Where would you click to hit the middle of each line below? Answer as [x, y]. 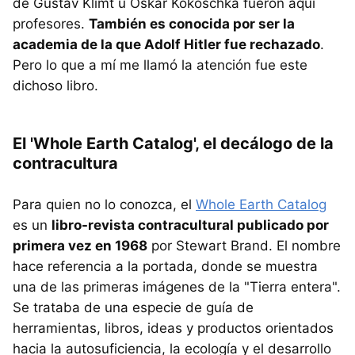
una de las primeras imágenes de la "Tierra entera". [177, 287]
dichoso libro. [55, 86]
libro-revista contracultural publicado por [190, 225]
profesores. [51, 24]
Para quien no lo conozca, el [104, 205]
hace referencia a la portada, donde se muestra [165, 267]
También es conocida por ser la [192, 24]
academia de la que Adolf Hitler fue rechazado [166, 45]
